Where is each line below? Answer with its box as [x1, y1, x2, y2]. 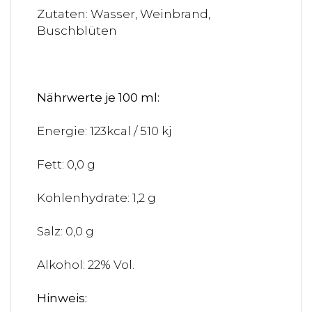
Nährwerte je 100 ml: [37, 90, 159, 104]
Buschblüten [37, 23, 117, 38]
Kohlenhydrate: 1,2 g [37, 190, 156, 205]
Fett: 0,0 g [37, 157, 95, 171]
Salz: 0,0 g [37, 224, 94, 238]
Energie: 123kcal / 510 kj [37, 123, 172, 138]
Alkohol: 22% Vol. [37, 257, 134, 272]
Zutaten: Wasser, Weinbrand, [37, 6, 210, 21]
